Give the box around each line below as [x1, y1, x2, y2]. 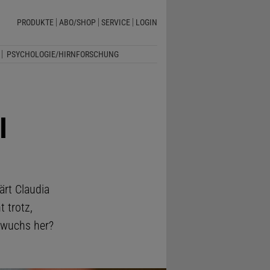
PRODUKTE [16, 17, 54, 28]
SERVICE [101, 17, 130, 28]
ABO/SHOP [58, 17, 96, 28]
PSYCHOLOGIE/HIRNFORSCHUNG [6, 49, 119, 59]
